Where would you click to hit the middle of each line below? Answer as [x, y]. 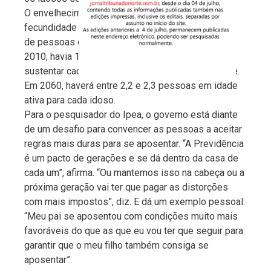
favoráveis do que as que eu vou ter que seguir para [134, 230]
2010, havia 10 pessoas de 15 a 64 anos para [120, 56]
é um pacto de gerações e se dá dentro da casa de [131, 158]
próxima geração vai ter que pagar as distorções [126, 187]
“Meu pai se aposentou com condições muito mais [131, 216]
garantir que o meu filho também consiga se [116, 245]
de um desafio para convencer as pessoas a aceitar [133, 129]
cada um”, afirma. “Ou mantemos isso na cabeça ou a [134, 172]
